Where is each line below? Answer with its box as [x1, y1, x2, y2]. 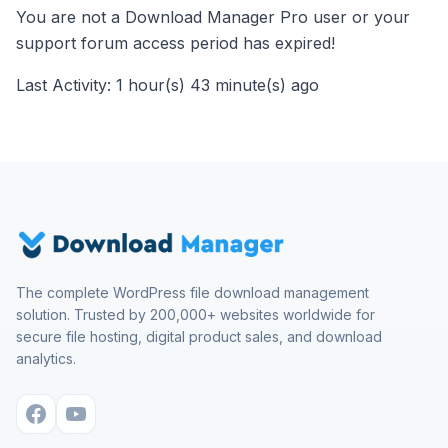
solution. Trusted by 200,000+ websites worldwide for [16, 306, 375, 323]
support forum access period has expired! [16, 33, 335, 53]
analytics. [16, 350, 76, 367]
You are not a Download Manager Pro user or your [16, 7, 410, 27]
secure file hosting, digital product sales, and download [16, 328, 382, 345]
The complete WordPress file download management [16, 284, 369, 301]
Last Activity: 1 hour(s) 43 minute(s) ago [16, 75, 319, 95]
